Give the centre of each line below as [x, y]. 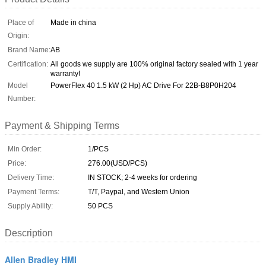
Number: [22, 98]
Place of [21, 22]
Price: [17, 163]
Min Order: [25, 149]
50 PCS [100, 206]
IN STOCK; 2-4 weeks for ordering [142, 177]
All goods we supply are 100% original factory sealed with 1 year [154, 64]
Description [29, 233]
